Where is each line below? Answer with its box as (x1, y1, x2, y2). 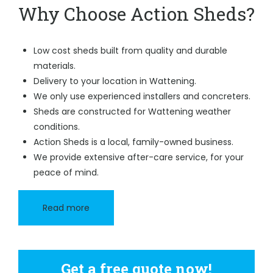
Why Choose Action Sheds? (18, 2, 255, 26)
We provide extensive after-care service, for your (34, 151, 244, 163)
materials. (34, 60, 76, 72)
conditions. (34, 121, 80, 133)
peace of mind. (34, 166, 99, 179)
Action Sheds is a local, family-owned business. (34, 136, 233, 148)
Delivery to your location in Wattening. (34, 75, 196, 87)
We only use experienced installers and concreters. (34, 90, 250, 102)
